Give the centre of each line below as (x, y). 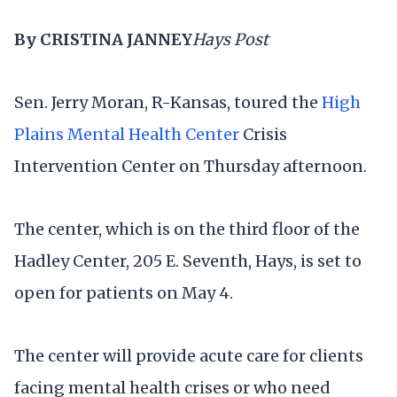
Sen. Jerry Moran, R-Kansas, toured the (168, 103)
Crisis (265, 135)
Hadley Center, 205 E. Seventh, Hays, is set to (188, 261)
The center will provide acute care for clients (189, 356)
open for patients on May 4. (124, 293)
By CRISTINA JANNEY (103, 39)
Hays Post (230, 39)
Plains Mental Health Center (128, 135)
